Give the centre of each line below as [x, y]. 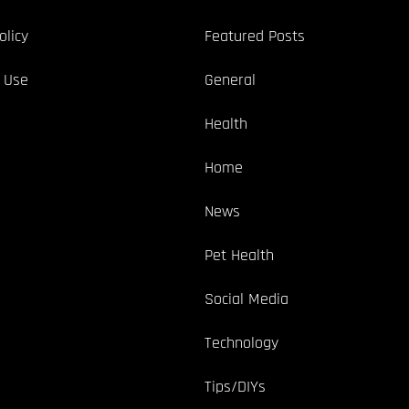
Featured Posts [255, 36]
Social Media [246, 299]
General [230, 79]
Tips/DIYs [235, 386]
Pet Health [239, 255]
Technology [241, 342]
